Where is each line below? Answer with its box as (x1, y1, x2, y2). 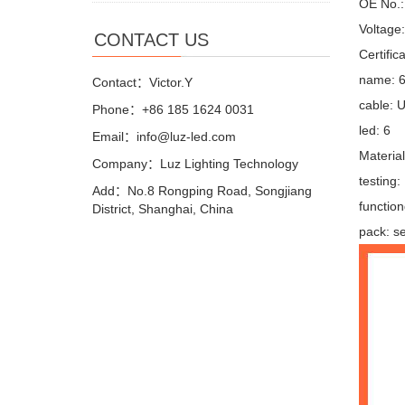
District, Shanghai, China (92, 202, 233, 217)
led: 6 (358, 123, 391, 138)
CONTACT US (94, 30, 209, 51)
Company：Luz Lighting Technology (92, 156, 298, 172)
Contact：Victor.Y (92, 75, 193, 90)
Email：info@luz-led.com (92, 129, 236, 145)
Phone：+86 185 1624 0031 (92, 102, 254, 118)
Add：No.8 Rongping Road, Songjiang (92, 184, 312, 199)
